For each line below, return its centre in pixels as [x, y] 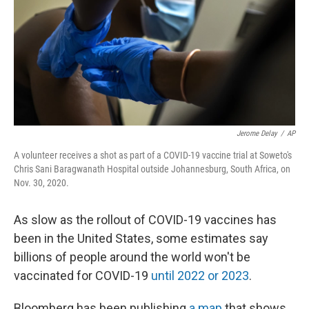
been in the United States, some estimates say [141, 238]
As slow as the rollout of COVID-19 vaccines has [145, 220]
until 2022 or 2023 [200, 276]
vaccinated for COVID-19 [82, 276]
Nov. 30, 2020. [41, 183]
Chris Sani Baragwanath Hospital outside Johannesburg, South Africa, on [152, 169]
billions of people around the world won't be [132, 257]
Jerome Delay [257, 133]
